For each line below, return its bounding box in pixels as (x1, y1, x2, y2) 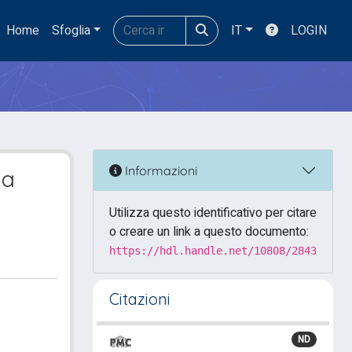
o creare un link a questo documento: (109, 222, 309, 241)
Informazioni (122, 162, 197, 178)
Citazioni (109, 289, 170, 309)
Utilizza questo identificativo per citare (109, 203, 317, 222)
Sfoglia (51, 21, 90, 40)
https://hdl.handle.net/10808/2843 (109, 244, 317, 257)
